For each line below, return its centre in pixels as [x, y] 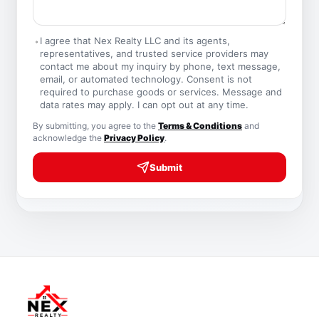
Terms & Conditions [200, 126]
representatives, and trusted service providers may [155, 53]
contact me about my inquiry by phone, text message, [161, 66]
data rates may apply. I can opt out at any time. [145, 105]
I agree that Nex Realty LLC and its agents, [135, 41]
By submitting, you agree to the [95, 126]
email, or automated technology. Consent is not [146, 79]
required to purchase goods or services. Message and [161, 92]
